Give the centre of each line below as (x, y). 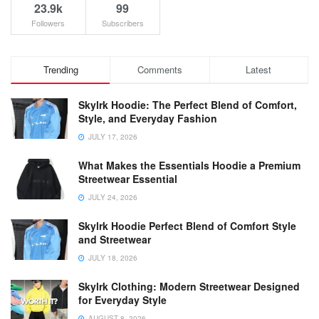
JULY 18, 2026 (112, 257)
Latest (259, 69)
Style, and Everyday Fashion (148, 118)
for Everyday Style (122, 299)
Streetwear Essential (128, 178)
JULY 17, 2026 (112, 136)
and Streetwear (115, 239)
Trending (61, 69)
